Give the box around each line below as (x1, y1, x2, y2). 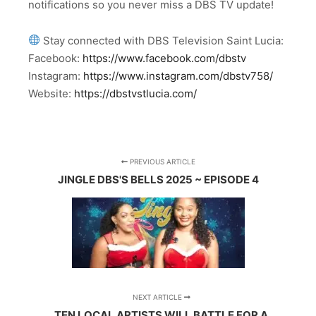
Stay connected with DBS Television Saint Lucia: (40, 33, 284, 47)
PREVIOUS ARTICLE (127, 157, 195, 166)
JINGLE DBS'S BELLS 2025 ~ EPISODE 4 (57, 172, 259, 186)
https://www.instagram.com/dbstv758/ (83, 68, 273, 83)
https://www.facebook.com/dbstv (83, 51, 246, 65)
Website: (28, 86, 74, 100)
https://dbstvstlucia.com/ (74, 86, 197, 100)
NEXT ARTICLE (132, 292, 184, 301)
